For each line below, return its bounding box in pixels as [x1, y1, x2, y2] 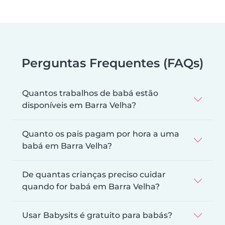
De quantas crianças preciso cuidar [22, 169, 166, 179]
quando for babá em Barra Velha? [22, 181, 160, 191]
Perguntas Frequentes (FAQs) [22, 55, 203, 70]
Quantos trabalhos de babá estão [22, 88, 158, 98]
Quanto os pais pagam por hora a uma [22, 129, 179, 139]
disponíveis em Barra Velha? [22, 100, 136, 110]
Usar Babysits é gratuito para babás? [22, 210, 172, 220]
